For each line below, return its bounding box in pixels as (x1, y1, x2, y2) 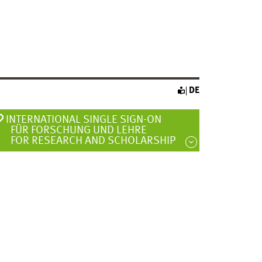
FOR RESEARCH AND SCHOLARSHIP (5, 135, 175, 146)
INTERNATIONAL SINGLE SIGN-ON (5, 114, 161, 125)
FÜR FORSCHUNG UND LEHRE (5, 125, 147, 136)
